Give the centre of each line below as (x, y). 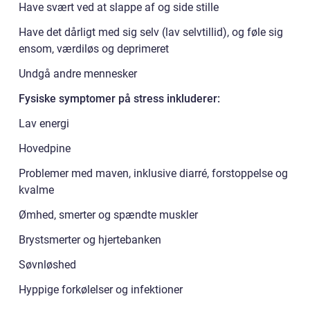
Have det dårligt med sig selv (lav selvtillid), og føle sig (151, 32)
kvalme (36, 190)
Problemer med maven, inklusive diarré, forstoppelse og (153, 173)
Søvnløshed (47, 264)
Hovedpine (45, 148)
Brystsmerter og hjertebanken (90, 239)
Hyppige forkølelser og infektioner (101, 289)
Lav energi (44, 123)
